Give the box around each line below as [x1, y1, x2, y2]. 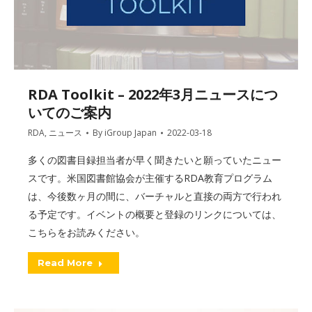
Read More [38, 256, 93, 268]
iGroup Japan [104, 126, 157, 139]
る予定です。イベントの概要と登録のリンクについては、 [28, 207, 281, 221]
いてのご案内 [28, 102, 111, 122]
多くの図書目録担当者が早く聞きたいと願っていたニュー [28, 153, 281, 166]
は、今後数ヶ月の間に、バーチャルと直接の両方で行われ [28, 189, 281, 203]
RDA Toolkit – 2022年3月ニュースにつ [28, 84, 278, 104]
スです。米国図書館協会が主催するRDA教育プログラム [28, 171, 272, 185]
